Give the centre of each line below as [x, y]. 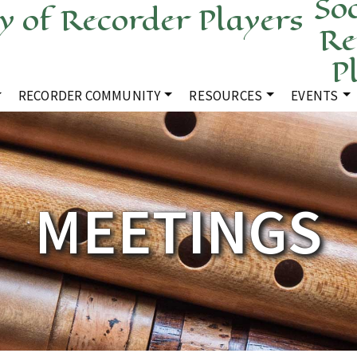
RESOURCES [226, 96]
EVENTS [315, 96]
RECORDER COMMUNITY [89, 96]
